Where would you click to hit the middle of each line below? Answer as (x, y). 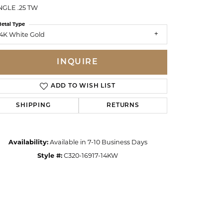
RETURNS (123, 105)
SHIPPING (33, 105)
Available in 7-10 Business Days (98, 142)
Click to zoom (108, 171)
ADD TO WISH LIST (83, 86)
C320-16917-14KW (91, 155)
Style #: (50, 155)
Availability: (28, 142)
